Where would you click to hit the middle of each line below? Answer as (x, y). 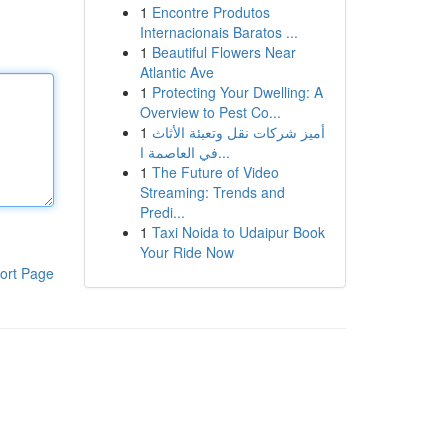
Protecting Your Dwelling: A (237, 92)
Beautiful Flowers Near (223, 52)
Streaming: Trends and (212, 192)
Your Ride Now (186, 252)
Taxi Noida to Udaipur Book (238, 232)
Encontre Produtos (210, 12)
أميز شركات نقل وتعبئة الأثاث (238, 132)
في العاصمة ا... (223, 152)
